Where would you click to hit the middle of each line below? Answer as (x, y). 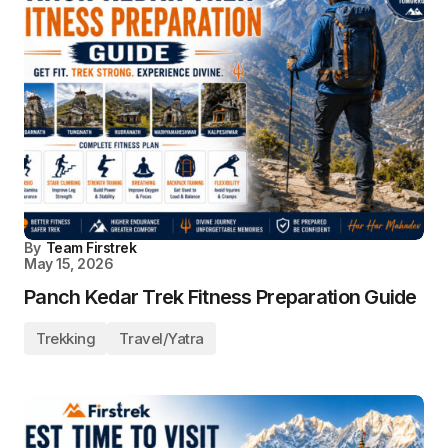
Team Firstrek (91, 247)
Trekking (66, 338)
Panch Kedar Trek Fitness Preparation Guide (220, 297)
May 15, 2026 (69, 263)
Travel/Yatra (162, 338)
